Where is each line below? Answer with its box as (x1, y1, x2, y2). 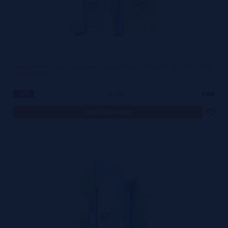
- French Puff (13, 69, 49, 77)
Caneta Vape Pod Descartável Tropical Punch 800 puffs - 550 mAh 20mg (13, 63, 212, 70)
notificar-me (84, 106, 132, 117)
